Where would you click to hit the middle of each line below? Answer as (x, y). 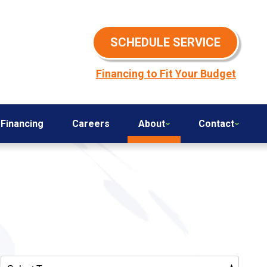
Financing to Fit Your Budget (166, 74)
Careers (91, 123)
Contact (216, 123)
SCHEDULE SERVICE (165, 43)
